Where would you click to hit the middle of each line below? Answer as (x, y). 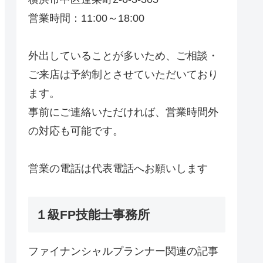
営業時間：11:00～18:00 (86, 18)
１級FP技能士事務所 (92, 215)
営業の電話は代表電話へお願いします (118, 168)
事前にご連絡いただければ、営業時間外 (123, 112)
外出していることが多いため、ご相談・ (123, 55)
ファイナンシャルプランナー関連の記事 (123, 252)
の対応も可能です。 (76, 131)
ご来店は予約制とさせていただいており (123, 74)
